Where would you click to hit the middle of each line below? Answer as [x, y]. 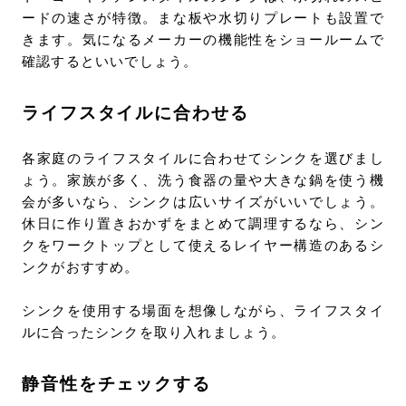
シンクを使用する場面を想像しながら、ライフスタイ [203, 311]
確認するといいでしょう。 [110, 62]
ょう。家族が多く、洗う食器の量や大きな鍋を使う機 [203, 181]
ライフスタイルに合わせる [135, 113]
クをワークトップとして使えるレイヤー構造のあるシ [203, 246]
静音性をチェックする [116, 384]
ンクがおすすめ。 [80, 268]
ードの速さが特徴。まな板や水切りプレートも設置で [203, 19]
